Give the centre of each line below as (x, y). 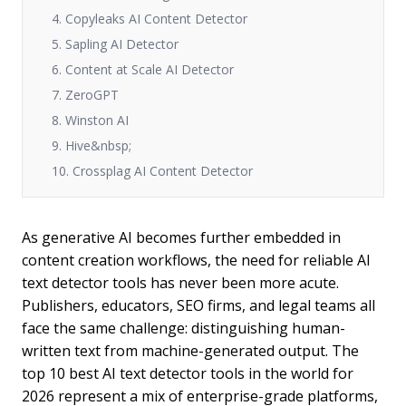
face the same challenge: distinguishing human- (184, 328)
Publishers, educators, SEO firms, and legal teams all (198, 305)
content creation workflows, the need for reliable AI (196, 260)
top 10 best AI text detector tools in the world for (188, 373)
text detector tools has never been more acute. (180, 282)
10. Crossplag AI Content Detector (152, 170)
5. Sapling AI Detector (115, 43)
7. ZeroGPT (85, 94)
